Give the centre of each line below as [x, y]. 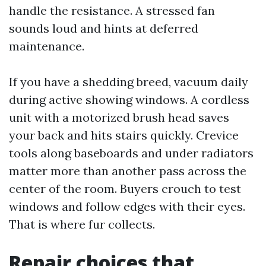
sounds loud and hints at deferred [104, 28]
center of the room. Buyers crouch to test [125, 189]
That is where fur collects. [82, 224]
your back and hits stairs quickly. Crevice [124, 135]
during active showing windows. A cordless [129, 99]
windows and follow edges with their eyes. [127, 206]
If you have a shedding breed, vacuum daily [129, 82]
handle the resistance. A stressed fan [112, 10]
